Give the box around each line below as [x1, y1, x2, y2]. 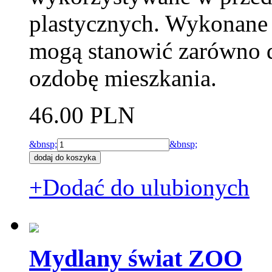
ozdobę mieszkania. [29, 65, 217, 92]
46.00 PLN [29, 102, 135, 129]
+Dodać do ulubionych [29, 174, 250, 201]
